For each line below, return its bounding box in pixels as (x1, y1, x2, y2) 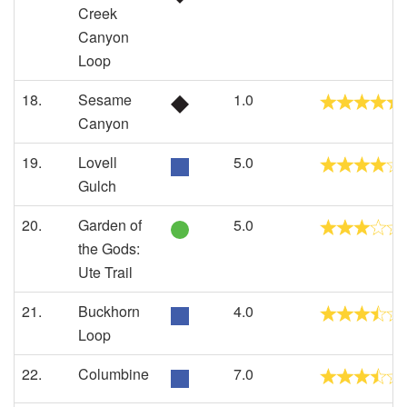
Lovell (78, 152, 117, 173)
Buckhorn (78, 301, 140, 322)
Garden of (78, 214, 142, 235)
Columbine (78, 363, 149, 384)
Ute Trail (78, 262, 133, 283)
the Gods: (78, 238, 140, 259)
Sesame (78, 89, 132, 110)
